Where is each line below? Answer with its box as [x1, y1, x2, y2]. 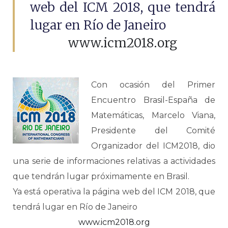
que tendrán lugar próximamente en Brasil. [13, 172, 189, 181]
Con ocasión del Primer [91, 80, 215, 90]
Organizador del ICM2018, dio [91, 141, 215, 151]
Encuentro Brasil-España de [91, 95, 215, 105]
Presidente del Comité [91, 126, 215, 135]
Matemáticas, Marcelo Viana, [91, 110, 215, 120]
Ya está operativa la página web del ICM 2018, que [13, 187, 215, 196]
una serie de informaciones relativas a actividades [13, 156, 215, 166]
